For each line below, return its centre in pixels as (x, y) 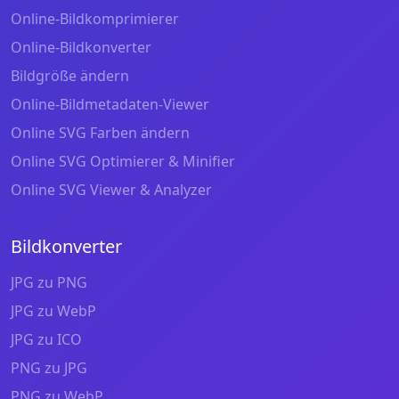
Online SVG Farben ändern (100, 132)
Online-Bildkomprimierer (95, 18)
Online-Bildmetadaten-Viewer (110, 104)
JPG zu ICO (46, 339)
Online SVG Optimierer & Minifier (123, 161)
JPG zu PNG (49, 282)
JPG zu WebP (53, 310)
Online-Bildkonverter (81, 47)
